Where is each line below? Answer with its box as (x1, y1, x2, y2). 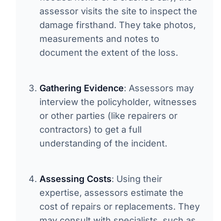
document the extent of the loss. (39, 47, 178, 58)
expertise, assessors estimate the (39, 187, 184, 198)
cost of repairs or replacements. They (39, 201, 200, 212)
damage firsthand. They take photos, (39, 19, 196, 30)
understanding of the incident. (39, 138, 167, 148)
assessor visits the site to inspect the (39, 5, 197, 16)
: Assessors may (124, 82, 194, 93)
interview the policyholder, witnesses (39, 96, 197, 107)
